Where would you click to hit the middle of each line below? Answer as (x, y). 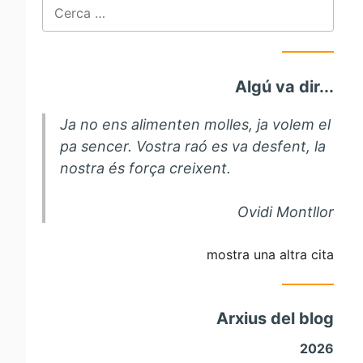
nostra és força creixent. (145, 168)
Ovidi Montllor (286, 211)
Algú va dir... (284, 86)
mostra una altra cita (270, 254)
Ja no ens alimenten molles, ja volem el (195, 124)
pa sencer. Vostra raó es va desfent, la (192, 146)
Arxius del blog (275, 319)
